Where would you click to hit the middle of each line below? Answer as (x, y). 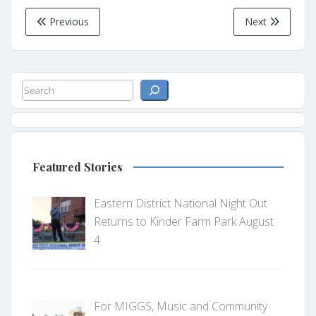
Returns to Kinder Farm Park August (184, 221)
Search (39, 88)
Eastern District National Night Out (181, 203)
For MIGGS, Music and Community (181, 306)
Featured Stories (78, 166)
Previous (68, 21)
